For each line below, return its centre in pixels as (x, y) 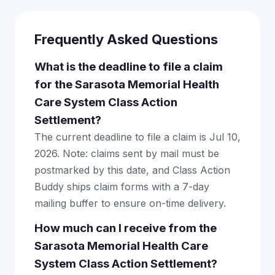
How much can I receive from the (126, 228)
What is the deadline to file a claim (129, 67)
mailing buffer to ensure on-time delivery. (130, 203)
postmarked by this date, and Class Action (132, 170)
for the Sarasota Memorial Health (127, 84)
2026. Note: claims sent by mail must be (127, 153)
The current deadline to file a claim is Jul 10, (137, 137)
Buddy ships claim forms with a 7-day (122, 187)
